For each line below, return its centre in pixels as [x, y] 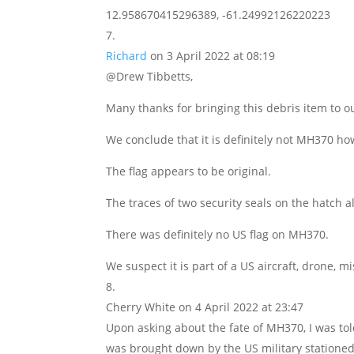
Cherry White [141, 307]
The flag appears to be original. [189, 171]
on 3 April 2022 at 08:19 [213, 56]
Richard [127, 56]
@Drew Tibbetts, [150, 76]
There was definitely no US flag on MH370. [218, 234]
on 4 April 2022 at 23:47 [241, 307]
